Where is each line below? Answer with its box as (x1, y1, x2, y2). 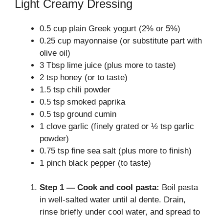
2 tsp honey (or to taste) (40, 72, 128, 82)
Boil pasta (159, 183, 198, 192)
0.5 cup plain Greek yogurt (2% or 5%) (40, 23, 180, 33)
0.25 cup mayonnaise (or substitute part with (40, 36, 202, 45)
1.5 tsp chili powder (40, 85, 110, 94)
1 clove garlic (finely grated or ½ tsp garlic (40, 121, 194, 131)
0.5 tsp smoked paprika (40, 97, 125, 107)
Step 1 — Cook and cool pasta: (40, 183, 159, 192)
